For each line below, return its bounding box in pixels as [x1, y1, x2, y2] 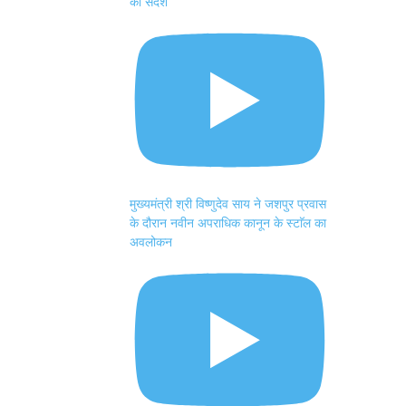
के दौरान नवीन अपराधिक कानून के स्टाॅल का [130, 214, 326, 230]
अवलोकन [130, 233, 172, 249]
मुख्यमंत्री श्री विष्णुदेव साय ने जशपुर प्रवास [130, 195, 326, 211]
